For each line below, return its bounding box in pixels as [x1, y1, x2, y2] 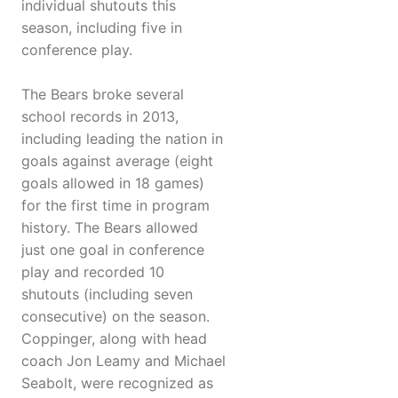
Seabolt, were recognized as [21, 374, 213, 393]
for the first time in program [21, 196, 210, 215]
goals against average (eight [21, 152, 213, 171]
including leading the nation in [21, 130, 223, 148]
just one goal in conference [21, 241, 204, 259]
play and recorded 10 [21, 263, 164, 282]
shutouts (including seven [21, 285, 193, 304]
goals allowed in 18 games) [21, 174, 204, 193]
